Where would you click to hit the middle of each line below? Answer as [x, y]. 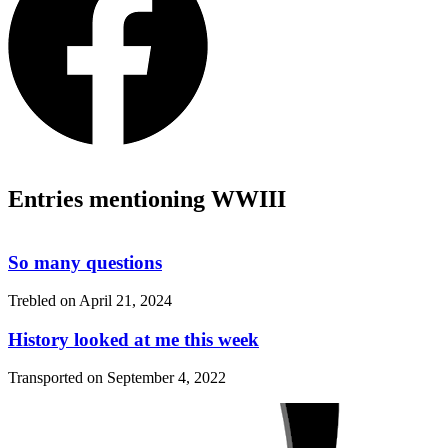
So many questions [85, 262]
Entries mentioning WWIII [147, 198]
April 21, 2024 [125, 301]
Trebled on [43, 301]
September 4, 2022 [166, 378]
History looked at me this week [133, 339]
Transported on [57, 378]
